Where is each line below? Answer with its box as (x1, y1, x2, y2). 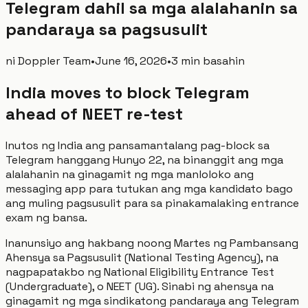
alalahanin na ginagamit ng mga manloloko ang (5, 166, 254, 181)
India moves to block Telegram (5, 81, 250, 103)
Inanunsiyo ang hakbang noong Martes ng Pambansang (5, 235, 298, 250)
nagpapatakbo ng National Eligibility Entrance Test (5, 264, 274, 279)
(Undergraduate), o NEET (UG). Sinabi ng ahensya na (5, 278, 274, 294)
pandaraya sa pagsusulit (5, 18, 208, 40)
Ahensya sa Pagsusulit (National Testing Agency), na (5, 250, 278, 265)
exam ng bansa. (5, 210, 87, 225)
